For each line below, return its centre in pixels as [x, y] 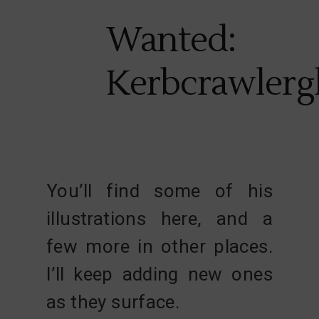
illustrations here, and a [159, 219]
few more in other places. [159, 247]
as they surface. [113, 302]
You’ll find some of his [159, 191]
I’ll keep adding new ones [159, 274]
